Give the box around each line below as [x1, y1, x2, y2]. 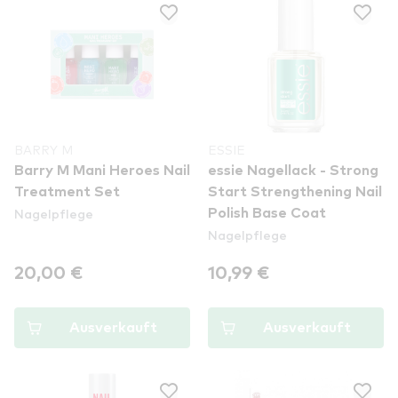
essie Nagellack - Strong [208, 163, 378, 178]
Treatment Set [14, 185, 120, 199]
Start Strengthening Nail [208, 185, 382, 199]
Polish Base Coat [208, 206, 326, 220]
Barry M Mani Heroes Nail [14, 163, 190, 178]
